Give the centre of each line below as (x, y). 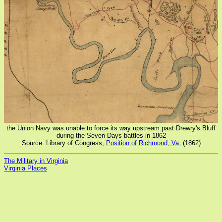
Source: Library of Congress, (64, 143)
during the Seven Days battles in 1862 (111, 135)
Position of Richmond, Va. (143, 143)
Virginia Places (26, 168)
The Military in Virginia (36, 161)
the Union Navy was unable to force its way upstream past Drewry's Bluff (111, 128)
